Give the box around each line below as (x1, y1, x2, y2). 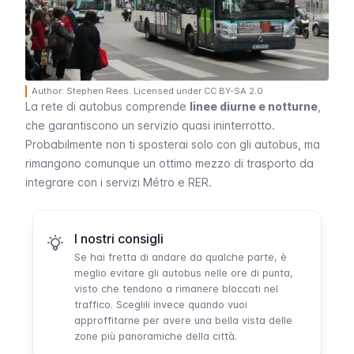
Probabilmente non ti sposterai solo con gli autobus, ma (25, 137, 320, 152)
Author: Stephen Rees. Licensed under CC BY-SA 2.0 (32, 85, 263, 97)
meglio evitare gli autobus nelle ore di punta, (74, 267, 293, 280)
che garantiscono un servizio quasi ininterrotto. (25, 119, 275, 133)
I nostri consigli (74, 231, 164, 247)
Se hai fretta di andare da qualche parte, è (74, 251, 287, 264)
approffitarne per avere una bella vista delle (74, 314, 292, 327)
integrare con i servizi (25, 175, 143, 190)
